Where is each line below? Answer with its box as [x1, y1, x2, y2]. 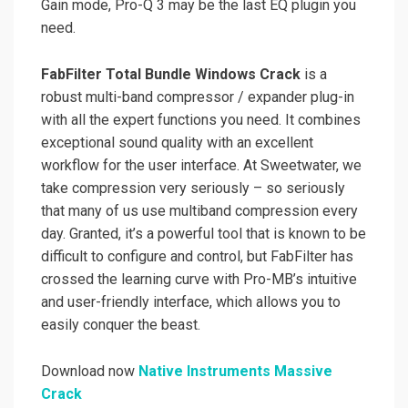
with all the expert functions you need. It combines [41, 111, 361, 129]
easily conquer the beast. [41, 316, 200, 334]
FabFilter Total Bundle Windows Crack [41, 66, 301, 84]
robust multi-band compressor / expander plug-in [41, 88, 354, 107]
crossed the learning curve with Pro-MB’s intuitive [41, 270, 357, 289]
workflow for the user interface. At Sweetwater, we [41, 157, 362, 175]
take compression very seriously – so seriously [41, 179, 345, 198]
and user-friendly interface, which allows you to [41, 293, 341, 311]
